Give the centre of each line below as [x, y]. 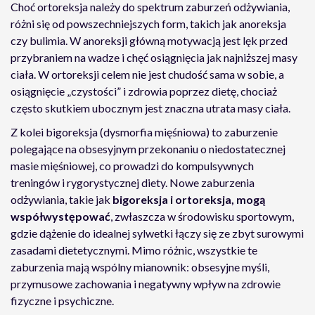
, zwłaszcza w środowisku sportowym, [202, 216]
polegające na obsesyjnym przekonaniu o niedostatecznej [148, 149]
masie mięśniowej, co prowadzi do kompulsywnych [132, 166]
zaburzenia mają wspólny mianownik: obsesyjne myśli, [140, 267]
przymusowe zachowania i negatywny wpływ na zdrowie [146, 284]
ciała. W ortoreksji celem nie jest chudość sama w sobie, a [147, 74]
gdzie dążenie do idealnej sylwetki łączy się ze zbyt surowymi [157, 233]
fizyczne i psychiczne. [62, 301]
